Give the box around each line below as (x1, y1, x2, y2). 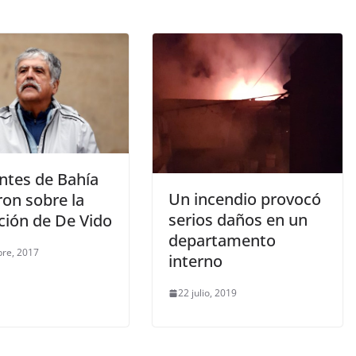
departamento (168, 230, 276, 252)
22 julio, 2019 (178, 286, 237, 300)
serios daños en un (168, 209, 308, 231)
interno (168, 250, 222, 273)
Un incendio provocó (168, 188, 321, 211)
